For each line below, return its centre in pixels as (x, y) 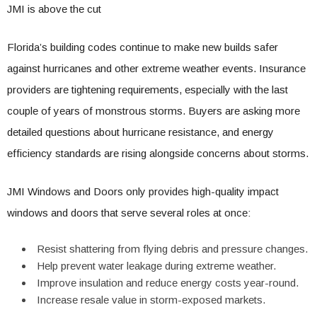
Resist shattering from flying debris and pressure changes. (172, 249)
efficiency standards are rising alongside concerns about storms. (158, 153)
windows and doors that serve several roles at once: (129, 213)
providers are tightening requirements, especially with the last (148, 90)
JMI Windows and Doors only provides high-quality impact (143, 191)
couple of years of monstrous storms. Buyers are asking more (154, 111)
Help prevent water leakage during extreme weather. (156, 266)
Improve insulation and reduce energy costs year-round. (168, 283)
